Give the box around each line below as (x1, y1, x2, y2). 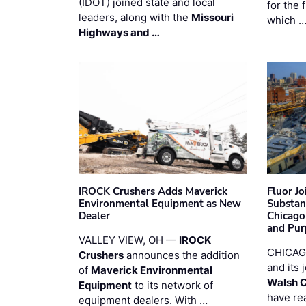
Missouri (191, 10, 234, 24)
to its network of (132, 278, 213, 292)
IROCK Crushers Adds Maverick (79, 184, 227, 198)
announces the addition (124, 248, 240, 262)
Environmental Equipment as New (79, 196, 241, 210)
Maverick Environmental (91, 263, 212, 277)
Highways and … (79, 25, 160, 39)
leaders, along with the (79, 10, 191, 24)
